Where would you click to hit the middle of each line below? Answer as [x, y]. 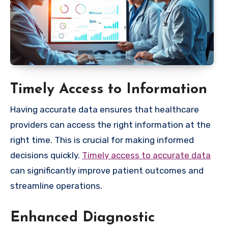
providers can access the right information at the [110, 125]
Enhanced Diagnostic [82, 218]
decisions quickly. [46, 155]
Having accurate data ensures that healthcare [105, 110]
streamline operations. [56, 186]
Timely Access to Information [109, 89]
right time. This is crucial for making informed [102, 140]
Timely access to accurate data [146, 155]
